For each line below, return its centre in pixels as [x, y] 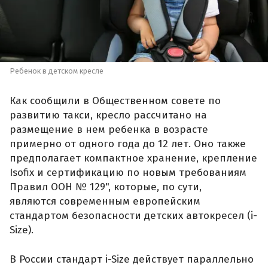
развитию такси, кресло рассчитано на [108, 115]
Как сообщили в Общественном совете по [115, 100]
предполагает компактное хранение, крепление [133, 158]
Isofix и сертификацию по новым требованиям [128, 172]
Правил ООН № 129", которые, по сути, [106, 187]
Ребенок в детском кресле [57, 71]
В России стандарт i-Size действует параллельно [132, 260]
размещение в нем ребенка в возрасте [109, 129]
